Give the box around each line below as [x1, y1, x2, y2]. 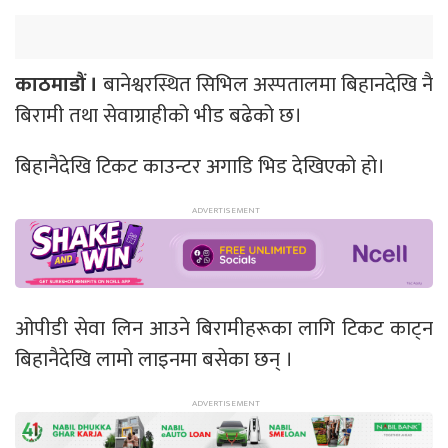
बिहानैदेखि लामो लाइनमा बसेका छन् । [15, 342, 293, 378]
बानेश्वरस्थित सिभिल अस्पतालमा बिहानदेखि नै [98, 67, 433, 103]
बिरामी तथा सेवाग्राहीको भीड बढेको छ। [15, 98, 302, 134]
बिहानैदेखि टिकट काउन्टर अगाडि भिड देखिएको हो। [15, 149, 385, 185]
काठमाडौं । [15, 67, 98, 103]
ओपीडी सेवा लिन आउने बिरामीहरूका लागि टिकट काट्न [15, 311, 433, 347]
